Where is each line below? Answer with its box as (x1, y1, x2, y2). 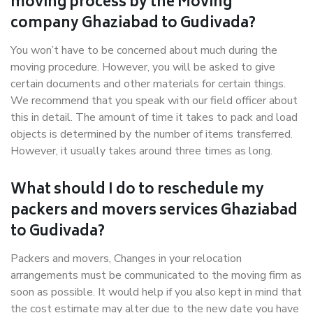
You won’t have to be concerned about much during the (10, 43, 277, 58)
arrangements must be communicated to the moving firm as (10, 268, 302, 283)
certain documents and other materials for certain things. (10, 76, 286, 92)
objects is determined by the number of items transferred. (10, 126, 293, 142)
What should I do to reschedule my (10, 178, 264, 203)
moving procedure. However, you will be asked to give (10, 59, 275, 75)
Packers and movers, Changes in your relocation (10, 251, 242, 266)
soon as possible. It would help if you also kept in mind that (10, 284, 302, 300)
